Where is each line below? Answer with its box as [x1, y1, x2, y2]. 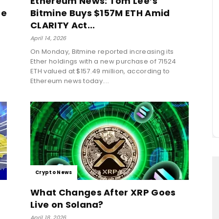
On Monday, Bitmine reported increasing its [30, 46, 174, 56]
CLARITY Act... [30, 19, 95, 31]
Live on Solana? [30, 198, 104, 211]
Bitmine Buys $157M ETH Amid [30, 6, 170, 19]
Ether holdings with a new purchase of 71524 [30, 56, 176, 66]
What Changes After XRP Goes [30, 186, 176, 198]
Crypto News [35, 168, 72, 176]
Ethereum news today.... [30, 76, 109, 86]
